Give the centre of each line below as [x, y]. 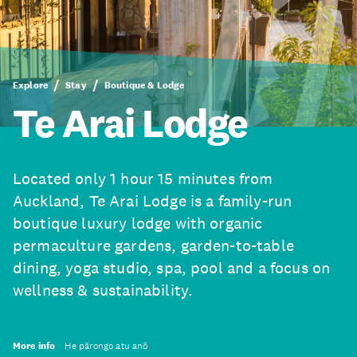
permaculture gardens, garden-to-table [153, 245]
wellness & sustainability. [103, 290]
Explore [31, 85]
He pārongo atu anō [106, 346]
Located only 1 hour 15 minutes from [143, 178]
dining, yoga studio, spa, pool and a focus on [172, 268]
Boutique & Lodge [144, 85]
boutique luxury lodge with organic [138, 223]
